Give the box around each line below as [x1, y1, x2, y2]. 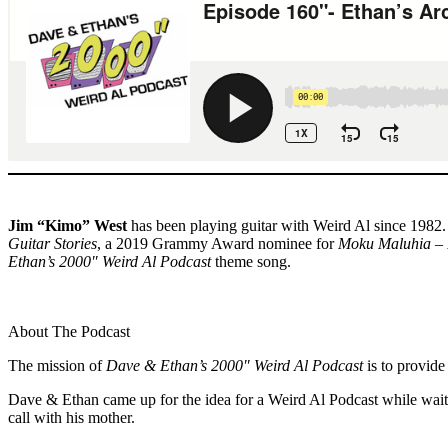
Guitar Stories [8, 234, 97, 252]
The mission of [8, 356, 106, 374]
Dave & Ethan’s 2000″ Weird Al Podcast [106, 356, 363, 374]
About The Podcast [8, 322, 130, 340]
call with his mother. [8, 408, 135, 426]
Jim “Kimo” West [8, 216, 127, 234]
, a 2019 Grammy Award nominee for [97, 234, 338, 252]
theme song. [211, 252, 291, 270]
